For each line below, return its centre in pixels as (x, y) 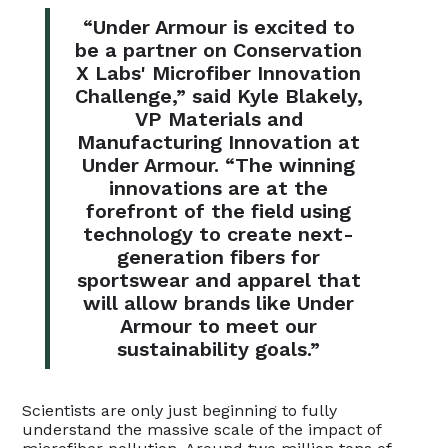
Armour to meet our (219, 325)
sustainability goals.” (219, 348)
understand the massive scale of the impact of (202, 429)
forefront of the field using (219, 210)
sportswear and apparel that (218, 279)
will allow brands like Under (219, 302)
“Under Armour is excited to (218, 26)
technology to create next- (219, 233)
